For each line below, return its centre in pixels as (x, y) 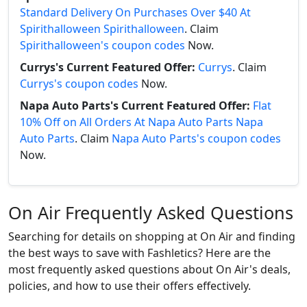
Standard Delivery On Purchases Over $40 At (135, 12)
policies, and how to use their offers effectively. (130, 285)
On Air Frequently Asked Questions (151, 212)
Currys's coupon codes (79, 83)
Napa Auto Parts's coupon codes (196, 138)
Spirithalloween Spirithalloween (102, 28)
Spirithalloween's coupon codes (102, 45)
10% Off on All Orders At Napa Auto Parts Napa (142, 122)
